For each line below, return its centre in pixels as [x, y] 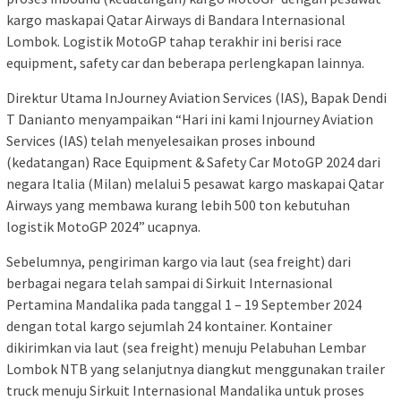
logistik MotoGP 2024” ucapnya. [103, 227]
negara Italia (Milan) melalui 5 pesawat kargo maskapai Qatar [195, 184]
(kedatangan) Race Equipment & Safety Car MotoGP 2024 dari [193, 162]
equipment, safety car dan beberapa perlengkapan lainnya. [185, 63]
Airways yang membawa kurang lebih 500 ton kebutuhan [178, 205]
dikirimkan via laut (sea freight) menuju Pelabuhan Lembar [186, 348]
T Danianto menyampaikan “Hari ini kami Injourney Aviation [190, 119]
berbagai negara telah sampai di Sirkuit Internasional [170, 283]
